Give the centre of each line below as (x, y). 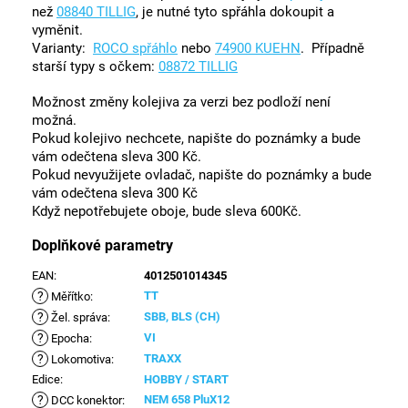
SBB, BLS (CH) (182, 317)
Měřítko (69, 297)
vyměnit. (57, 31)
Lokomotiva (80, 360)
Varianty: (62, 49)
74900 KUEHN (258, 49)
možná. (56, 121)
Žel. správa (78, 318)
